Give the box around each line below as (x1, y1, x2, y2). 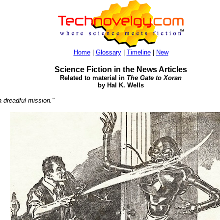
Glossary (95, 49, 121, 56)
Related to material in (60, 74, 127, 82)
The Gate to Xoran (127, 74, 182, 82)
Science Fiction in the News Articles (55, 65, 187, 74)
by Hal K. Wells (98, 82, 144, 89)
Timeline (126, 49, 151, 56)
